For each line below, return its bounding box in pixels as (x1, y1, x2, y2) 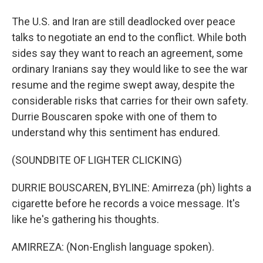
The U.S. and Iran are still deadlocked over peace (12, 15, 235, 28)
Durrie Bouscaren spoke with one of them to (12, 110, 217, 123)
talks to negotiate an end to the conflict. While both (12, 31, 247, 43)
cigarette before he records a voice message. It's (12, 197, 240, 210)
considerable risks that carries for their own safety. (12, 95, 248, 107)
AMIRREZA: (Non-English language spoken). (12, 241, 214, 253)
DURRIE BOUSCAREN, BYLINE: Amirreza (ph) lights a (12, 181, 251, 194)
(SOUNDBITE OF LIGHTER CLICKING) (12, 154, 182, 166)
